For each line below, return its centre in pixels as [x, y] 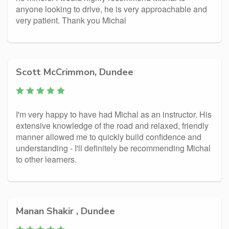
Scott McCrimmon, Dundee [75, 72]
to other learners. [46, 159]
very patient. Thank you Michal [71, 20]
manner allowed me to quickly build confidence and [109, 137]
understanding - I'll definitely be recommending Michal [113, 148]
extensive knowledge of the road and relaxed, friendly [112, 125]
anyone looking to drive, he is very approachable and [111, 9]
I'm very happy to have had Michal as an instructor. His [114, 114]
